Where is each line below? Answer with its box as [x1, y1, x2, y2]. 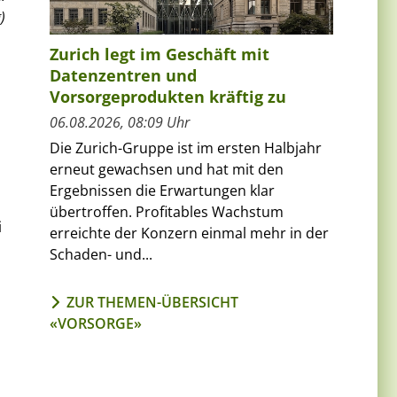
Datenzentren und [50, 64, 197, 86]
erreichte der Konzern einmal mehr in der [50, 222, 329, 243]
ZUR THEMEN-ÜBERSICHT [66, 292, 238, 312]
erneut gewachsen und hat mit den [50, 159, 284, 179]
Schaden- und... [50, 244, 152, 264]
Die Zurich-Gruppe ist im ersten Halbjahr [50, 137, 322, 158]
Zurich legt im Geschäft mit [50, 43, 269, 65]
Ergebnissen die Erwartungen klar [50, 180, 275, 200]
